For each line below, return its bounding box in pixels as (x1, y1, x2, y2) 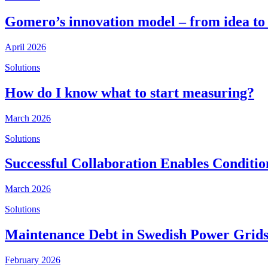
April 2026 (5, 41, 46, 52)
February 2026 (5, 255, 60, 266)
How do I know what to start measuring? (5, 84, 254, 100)
